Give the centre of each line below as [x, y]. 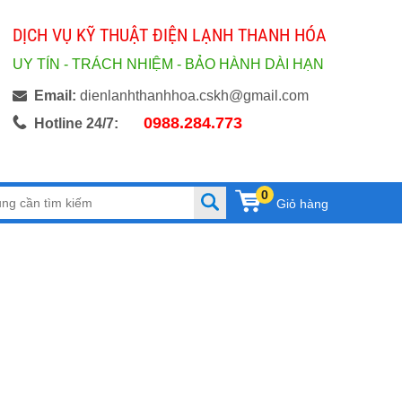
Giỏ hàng [302, 204]
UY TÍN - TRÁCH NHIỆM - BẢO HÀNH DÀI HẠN [168, 64]
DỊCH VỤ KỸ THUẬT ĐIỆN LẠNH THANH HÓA [170, 35]
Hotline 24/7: [76, 123]
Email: [55, 96]
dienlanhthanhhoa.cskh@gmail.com [192, 96]
